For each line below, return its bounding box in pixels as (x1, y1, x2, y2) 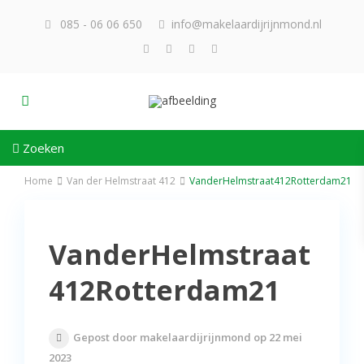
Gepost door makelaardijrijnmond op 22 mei (73, 330, 302, 344)
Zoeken (19, 140, 64, 156)
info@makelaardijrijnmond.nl (171, 16, 322, 32)
